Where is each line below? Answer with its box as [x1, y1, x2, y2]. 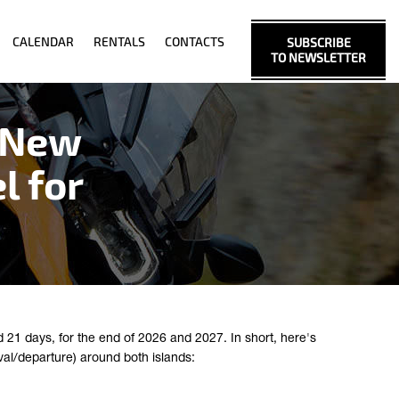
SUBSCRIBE [286, 35, 351, 50]
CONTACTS [165, 34, 224, 49]
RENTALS [94, 34, 145, 49]
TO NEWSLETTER [271, 50, 366, 65]
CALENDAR [12, 34, 74, 49]
